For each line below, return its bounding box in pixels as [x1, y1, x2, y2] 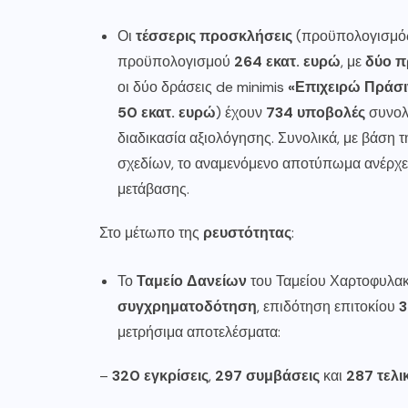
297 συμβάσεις [215, 366, 320, 385]
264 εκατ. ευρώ [234, 52, 341, 71]
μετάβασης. [117, 179, 189, 199]
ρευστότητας [203, 223, 291, 242]
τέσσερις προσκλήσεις [136, 26, 292, 46]
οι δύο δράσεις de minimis [117, 77, 288, 97]
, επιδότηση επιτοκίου [257, 297, 399, 316]
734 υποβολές [266, 103, 365, 122]
